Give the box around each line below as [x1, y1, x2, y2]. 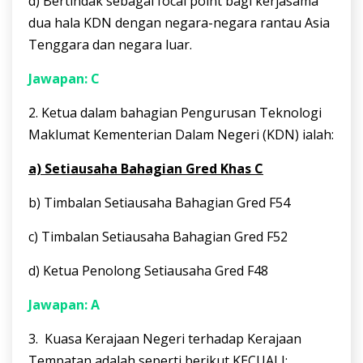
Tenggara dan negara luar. [28, 36, 192, 54]
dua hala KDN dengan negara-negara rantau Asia [28, 14, 330, 32]
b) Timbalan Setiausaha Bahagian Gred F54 [28, 194, 290, 212]
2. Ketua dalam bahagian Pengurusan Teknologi [28, 104, 322, 122]
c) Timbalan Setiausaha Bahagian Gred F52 [28, 228, 288, 246]
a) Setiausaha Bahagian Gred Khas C [28, 160, 263, 178]
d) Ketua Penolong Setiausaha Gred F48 [28, 262, 268, 280]
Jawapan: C [28, 70, 100, 88]
